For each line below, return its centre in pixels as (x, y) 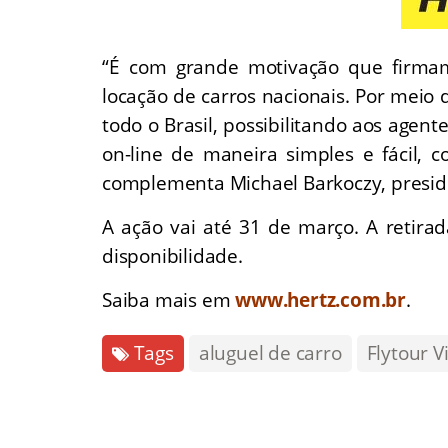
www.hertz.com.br (321, 299)
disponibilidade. (172, 255)
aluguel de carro (270, 352)
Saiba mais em (169, 299)
